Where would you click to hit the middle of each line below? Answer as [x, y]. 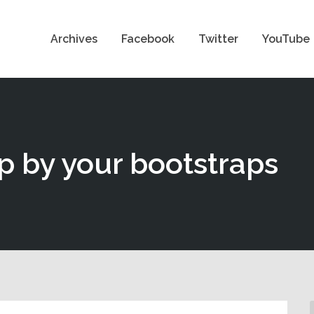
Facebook [148, 39]
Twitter [218, 39]
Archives [74, 39]
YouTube [286, 39]
